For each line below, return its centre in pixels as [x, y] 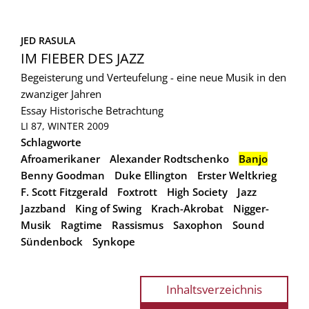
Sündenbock [52, 241]
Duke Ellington [151, 175]
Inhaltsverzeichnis [214, 289]
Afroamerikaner [60, 158]
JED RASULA [48, 40]
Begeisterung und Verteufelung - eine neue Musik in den [153, 77]
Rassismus [138, 225]
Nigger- [251, 208]
